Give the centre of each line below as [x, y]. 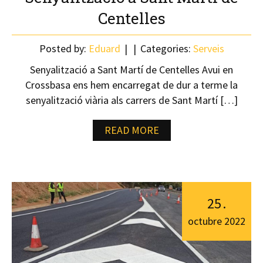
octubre [206, 221]
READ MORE [131, 130]
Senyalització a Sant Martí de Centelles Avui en [131, 70]
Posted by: [64, 48]
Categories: [165, 48]
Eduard [104, 48]
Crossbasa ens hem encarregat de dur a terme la [131, 85]
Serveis [208, 48]
